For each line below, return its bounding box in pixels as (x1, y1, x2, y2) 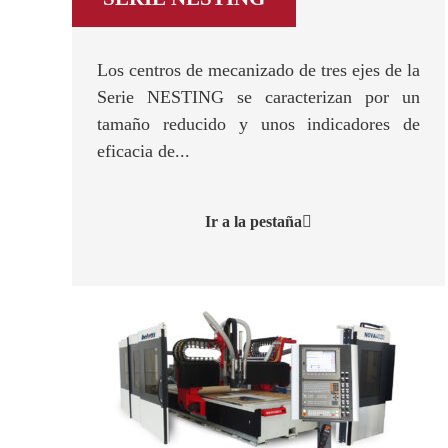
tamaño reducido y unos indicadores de (97, 114, 421, 134)
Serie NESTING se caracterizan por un (97, 87, 421, 107)
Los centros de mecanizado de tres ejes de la (97, 60, 421, 80)
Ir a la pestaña (205, 213, 303, 230)
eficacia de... (97, 141, 190, 161)
